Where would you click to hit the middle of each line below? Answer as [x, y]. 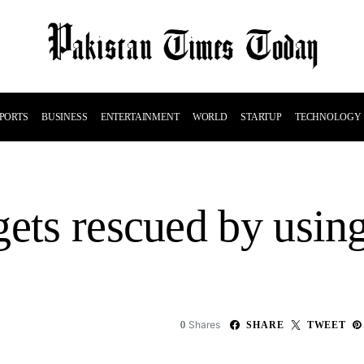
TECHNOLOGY [328, 117]
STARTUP [261, 117]
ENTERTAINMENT [140, 117]
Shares [205, 325]
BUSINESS [64, 117]
